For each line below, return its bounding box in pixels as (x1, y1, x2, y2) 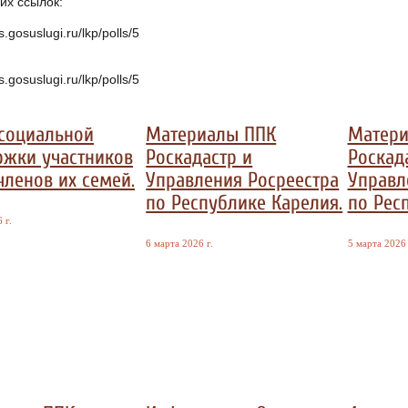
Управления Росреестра (146, 168, 340, 193)
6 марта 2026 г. (146, 238, 214, 250)
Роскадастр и (146, 146, 253, 170)
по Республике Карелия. (146, 191, 343, 216)
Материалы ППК (146, 123, 277, 148)
